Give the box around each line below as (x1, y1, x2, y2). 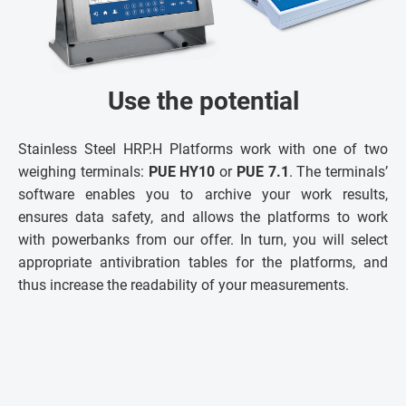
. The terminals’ (288, 163, 388, 181)
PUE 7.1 (236, 163, 289, 181)
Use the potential (107, 86, 299, 117)
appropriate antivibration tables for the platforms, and (18, 254, 388, 272)
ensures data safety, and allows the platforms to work (18, 208, 388, 227)
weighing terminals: (18, 163, 149, 181)
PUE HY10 (148, 163, 216, 181)
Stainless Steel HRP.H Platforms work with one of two (18, 140, 388, 159)
